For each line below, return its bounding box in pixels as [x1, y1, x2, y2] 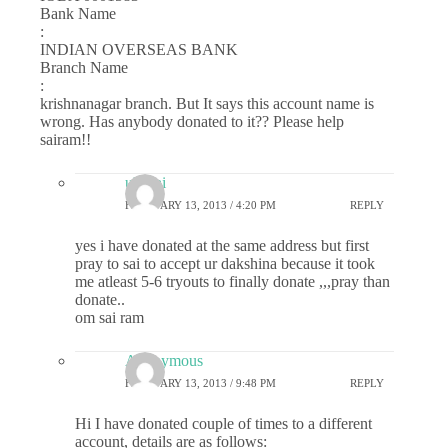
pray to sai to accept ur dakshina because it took [75, 255, 375, 272]
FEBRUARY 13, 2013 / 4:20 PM [125, 198, 276, 211]
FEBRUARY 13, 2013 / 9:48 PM [125, 376, 276, 389]
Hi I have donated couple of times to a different [75, 415, 372, 432]
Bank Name [40, 5, 116, 22]
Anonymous [125, 352, 203, 369]
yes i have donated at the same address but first [75, 237, 369, 254]
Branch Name [40, 59, 128, 76]
